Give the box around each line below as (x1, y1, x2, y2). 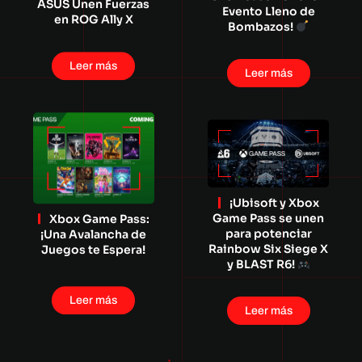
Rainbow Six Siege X (208, 242, 329, 257)
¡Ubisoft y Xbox (229, 196, 319, 211)
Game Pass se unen (213, 211, 325, 226)
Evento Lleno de (221, 4, 315, 19)
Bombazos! (228, 19, 297, 35)
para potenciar (225, 226, 312, 242)
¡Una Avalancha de (40, 226, 147, 242)
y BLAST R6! (226, 257, 297, 272)
